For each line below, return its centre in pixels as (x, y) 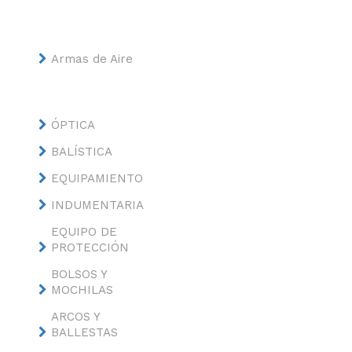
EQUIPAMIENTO (97, 178)
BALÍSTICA (81, 152)
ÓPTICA (73, 125)
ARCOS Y (75, 317)
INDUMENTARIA (97, 205)
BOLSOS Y (79, 274)
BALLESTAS (84, 332)
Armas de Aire (92, 59)
